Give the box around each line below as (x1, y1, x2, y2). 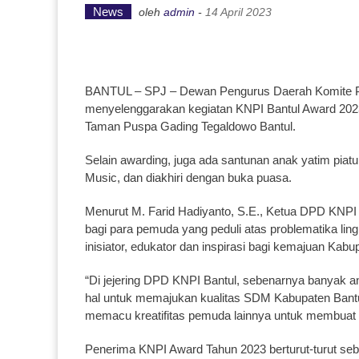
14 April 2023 (205, 6, 272, 18)
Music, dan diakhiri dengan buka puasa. (85, 171, 292, 184)
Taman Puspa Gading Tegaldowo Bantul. (85, 119, 296, 133)
